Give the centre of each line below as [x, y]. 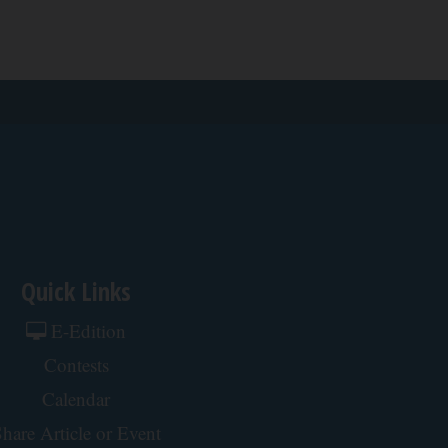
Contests [76, 365]
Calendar [76, 399]
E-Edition [86, 331]
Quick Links [76, 291]
